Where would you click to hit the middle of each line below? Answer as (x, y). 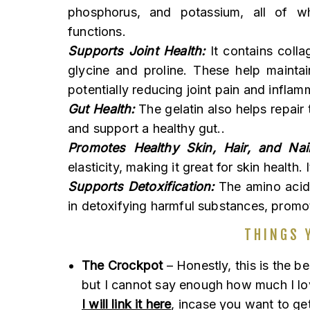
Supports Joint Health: (137, 51)
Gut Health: (101, 109)
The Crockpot (122, 266)
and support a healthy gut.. (146, 129)
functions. (97, 32)
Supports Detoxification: (141, 187)
